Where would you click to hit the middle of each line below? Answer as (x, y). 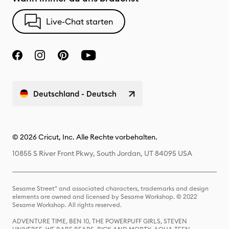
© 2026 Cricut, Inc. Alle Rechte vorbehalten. (85, 137)
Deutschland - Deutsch (75, 94)
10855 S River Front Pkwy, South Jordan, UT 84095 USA (102, 153)
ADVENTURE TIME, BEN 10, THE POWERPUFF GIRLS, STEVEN (100, 221)
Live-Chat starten (79, 21)
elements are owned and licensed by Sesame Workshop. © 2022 (105, 197)
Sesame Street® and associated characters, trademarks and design (110, 188)
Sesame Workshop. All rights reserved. (67, 205)
